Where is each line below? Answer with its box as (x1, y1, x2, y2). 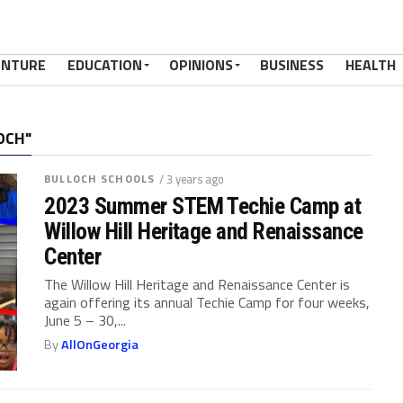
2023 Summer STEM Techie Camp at (44, 193, 362, 219)
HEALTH (345, 54, 396, 76)
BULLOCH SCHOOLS (44, 170, 155, 187)
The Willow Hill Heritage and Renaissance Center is (44, 273, 351, 295)
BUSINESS (260, 54, 324, 76)
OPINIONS (169, 54, 233, 76)
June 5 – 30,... (44, 309, 127, 331)
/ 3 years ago (159, 170, 224, 188)
